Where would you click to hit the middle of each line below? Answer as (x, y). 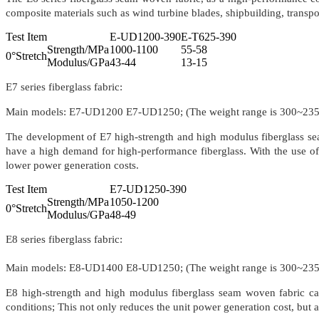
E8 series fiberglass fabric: (64, 240)
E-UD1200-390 (145, 37)
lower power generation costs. (72, 166)
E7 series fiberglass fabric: (64, 87)
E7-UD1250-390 (148, 189)
